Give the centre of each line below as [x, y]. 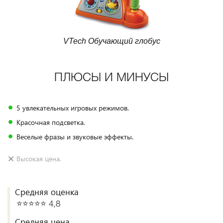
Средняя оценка [47, 192]
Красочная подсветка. [51, 122]
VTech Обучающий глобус [111, 41]
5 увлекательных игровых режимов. [73, 108]
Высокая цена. [39, 159]
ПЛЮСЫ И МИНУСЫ [111, 78]
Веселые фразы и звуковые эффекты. [75, 137]
